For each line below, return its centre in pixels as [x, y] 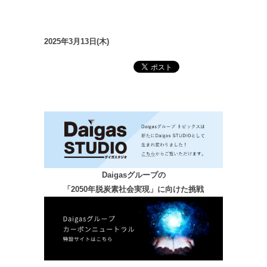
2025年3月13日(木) [77, 41]
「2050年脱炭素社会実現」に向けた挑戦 [133, 189]
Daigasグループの [133, 175]
